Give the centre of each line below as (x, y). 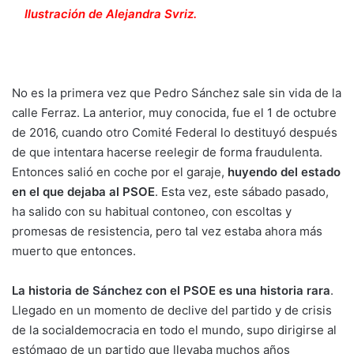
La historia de (52, 290)
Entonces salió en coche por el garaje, (120, 172)
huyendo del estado (284, 172)
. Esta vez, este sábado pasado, (242, 192)
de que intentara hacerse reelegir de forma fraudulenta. (167, 152)
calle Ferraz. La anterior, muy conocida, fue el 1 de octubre (174, 113)
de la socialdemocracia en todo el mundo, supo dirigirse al (174, 330)
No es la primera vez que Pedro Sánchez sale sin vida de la (177, 93)
